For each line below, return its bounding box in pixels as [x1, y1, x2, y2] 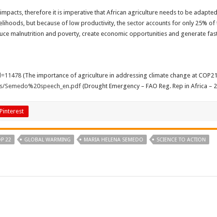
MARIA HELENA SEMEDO [83, 136, 143, 143]
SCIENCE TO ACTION [156, 136, 206, 143]
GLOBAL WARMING [24, 136, 71, 143]
